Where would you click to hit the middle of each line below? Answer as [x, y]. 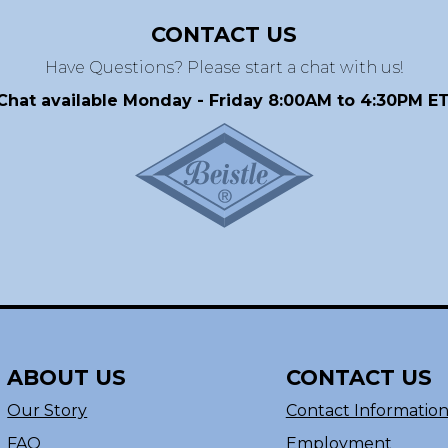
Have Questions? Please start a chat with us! [224, 67]
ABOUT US [67, 377]
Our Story [47, 410]
